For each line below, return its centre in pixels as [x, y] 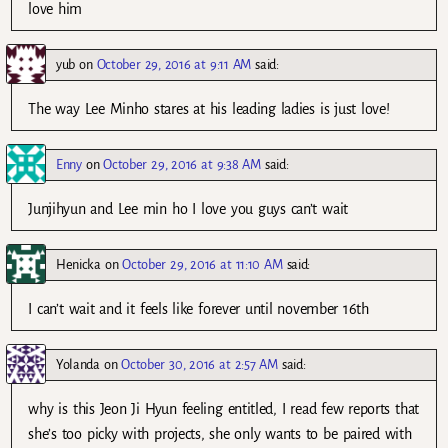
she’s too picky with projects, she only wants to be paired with [220, 434]
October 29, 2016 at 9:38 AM [182, 165]
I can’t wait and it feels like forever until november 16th [198, 309]
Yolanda [78, 365]
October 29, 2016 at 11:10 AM [202, 265]
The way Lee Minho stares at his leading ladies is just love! [209, 109]
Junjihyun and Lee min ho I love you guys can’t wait [188, 209]
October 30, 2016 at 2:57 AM [199, 365]
